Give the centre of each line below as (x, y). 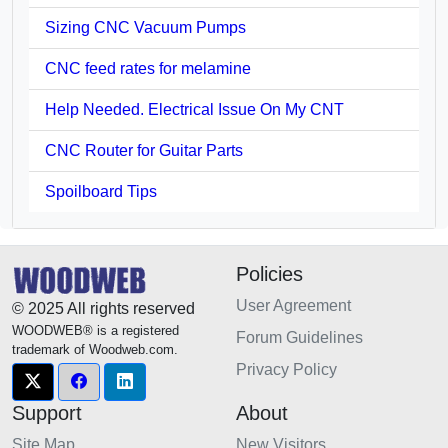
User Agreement (293, 306)
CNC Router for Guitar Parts (144, 151)
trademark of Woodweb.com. (95, 350)
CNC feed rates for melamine (148, 69)
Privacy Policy (286, 370)
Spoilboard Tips (101, 192)
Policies (269, 274)
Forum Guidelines (299, 338)
